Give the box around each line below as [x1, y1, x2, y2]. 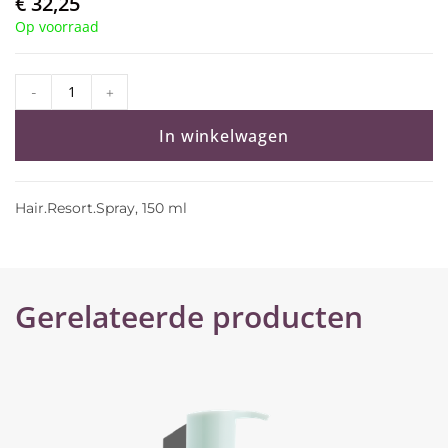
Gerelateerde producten [15, 295, 363, 337]
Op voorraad [15, 16, 99, 36]
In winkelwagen [159, 124, 289, 147]
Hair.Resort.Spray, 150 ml [15, 198, 187, 217]
